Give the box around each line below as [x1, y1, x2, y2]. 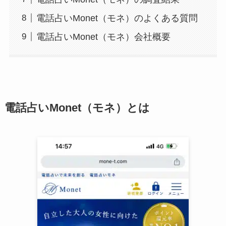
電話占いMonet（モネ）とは [4, 102, 150, 115]
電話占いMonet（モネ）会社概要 [36, 31, 171, 42]
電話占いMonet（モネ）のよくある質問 [36, 13, 198, 23]
